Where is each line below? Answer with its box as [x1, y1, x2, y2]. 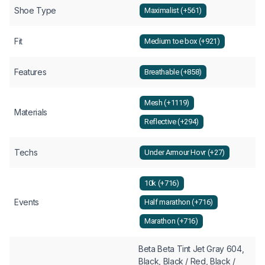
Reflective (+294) [144, 117, 199, 127]
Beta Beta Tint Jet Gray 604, [138, 243, 244, 254]
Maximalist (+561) [144, 6, 202, 15]
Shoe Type [14, 5, 56, 15]
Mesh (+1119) [144, 98, 189, 108]
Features [14, 66, 47, 77]
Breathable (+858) [144, 67, 202, 77]
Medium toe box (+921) [144, 37, 220, 46]
